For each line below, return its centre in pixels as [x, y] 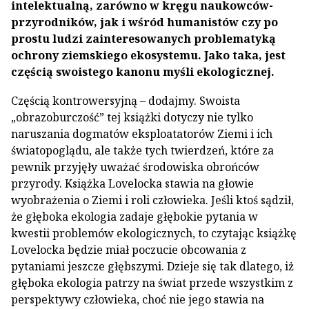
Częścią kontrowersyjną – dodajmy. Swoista [126, 101]
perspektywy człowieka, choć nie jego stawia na [138, 299]
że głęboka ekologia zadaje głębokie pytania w [134, 217]
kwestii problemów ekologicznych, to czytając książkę [154, 233]
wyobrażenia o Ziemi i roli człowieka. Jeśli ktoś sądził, [152, 200]
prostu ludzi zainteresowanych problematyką [143, 39]
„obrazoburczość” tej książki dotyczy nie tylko [132, 117]
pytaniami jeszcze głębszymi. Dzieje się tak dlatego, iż [152, 266]
